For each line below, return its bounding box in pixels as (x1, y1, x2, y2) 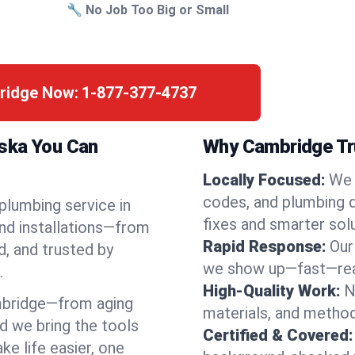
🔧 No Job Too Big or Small (67, 2, 230, 17)
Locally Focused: (203, 170, 326, 189)
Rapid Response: (203, 237, 326, 256)
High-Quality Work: (203, 281, 341, 300)
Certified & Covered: (203, 326, 353, 345)
